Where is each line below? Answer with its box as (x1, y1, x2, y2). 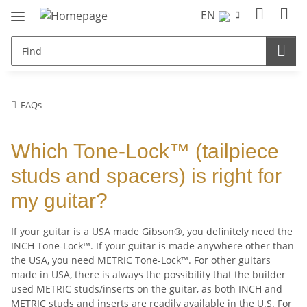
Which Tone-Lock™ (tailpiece (11, 139, 279, 162)
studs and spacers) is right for (11, 164, 282, 187)
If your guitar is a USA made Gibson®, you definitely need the (11, 224, 293, 238)
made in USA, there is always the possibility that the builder (11, 267, 286, 281)
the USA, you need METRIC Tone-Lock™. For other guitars (11, 253, 271, 267)
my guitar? (11, 188, 108, 212)
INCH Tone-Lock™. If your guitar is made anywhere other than (11, 238, 294, 252)
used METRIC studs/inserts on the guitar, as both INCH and (11, 282, 282, 295)
